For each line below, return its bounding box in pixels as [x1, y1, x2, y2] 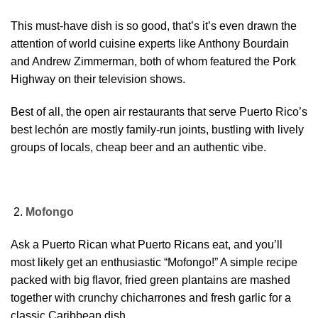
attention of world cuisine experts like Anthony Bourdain [11, 37, 289, 50]
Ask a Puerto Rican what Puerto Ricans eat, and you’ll [11, 238, 283, 251]
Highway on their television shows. [11, 72, 185, 85]
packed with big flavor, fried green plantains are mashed [11, 273, 290, 286]
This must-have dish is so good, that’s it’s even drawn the [11, 19, 297, 32]
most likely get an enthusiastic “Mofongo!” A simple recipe [11, 256, 297, 268]
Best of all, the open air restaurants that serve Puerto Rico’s [11, 105, 307, 118]
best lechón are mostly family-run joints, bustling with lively [11, 123, 304, 136]
